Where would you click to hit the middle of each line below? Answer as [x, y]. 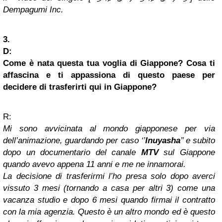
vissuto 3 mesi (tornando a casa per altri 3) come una [109, 188]
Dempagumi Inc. [33, 10]
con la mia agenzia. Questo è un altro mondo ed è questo [109, 212]
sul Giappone [187, 153]
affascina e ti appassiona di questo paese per [109, 75]
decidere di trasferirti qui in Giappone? [80, 87]
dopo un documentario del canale [72, 153]
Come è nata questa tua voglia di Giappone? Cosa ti [109, 63]
